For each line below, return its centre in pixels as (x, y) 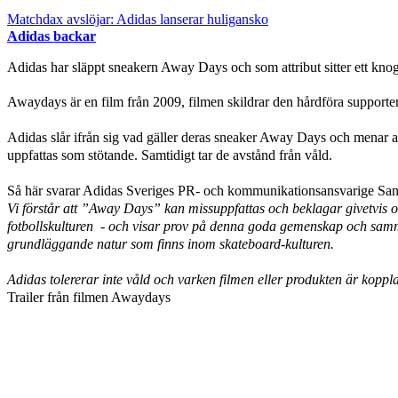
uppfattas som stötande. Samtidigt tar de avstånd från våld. (170, 155)
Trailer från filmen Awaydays (89, 297)
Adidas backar (52, 36)
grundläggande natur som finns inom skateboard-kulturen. (171, 243)
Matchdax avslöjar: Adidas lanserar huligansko (138, 19)
